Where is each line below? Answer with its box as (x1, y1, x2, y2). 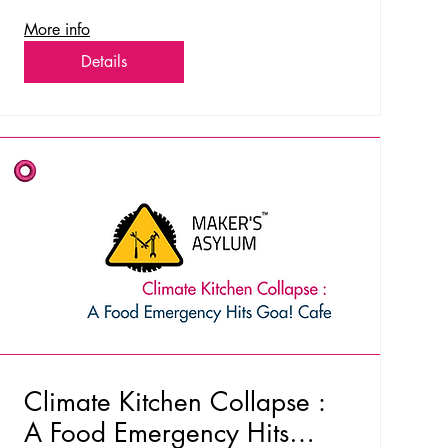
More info (23, 19, 90, 41)
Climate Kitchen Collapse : (23, 385, 326, 420)
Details (80, 51, 127, 73)
